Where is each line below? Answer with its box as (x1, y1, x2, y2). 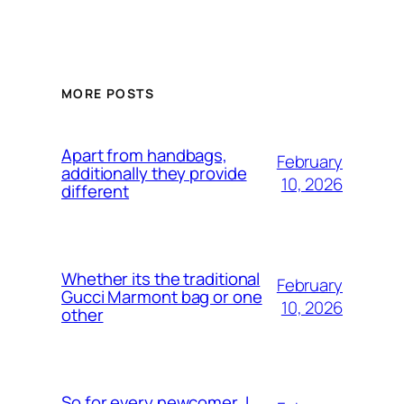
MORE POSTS (61, 85, 154, 103)
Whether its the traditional (61, 266, 261, 290)
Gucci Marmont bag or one (61, 284, 262, 308)
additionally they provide (61, 161, 247, 185)
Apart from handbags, (61, 142, 227, 167)
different (61, 179, 130, 203)
